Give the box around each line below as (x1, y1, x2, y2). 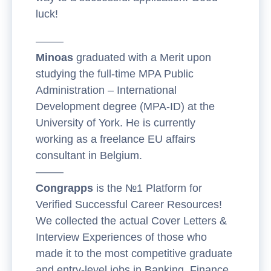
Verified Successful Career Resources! (36, 198, 222, 211)
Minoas (36, 51, 76, 64)
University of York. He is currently (36, 116, 195, 129)
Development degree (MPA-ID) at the (36, 100, 215, 113)
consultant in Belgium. (36, 149, 142, 162)
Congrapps (36, 181, 93, 194)
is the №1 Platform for (96, 181, 202, 194)
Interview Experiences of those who (36, 230, 207, 243)
